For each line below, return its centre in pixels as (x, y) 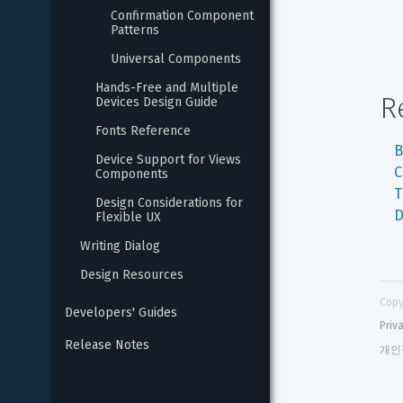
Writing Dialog (120, 246)
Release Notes (107, 345)
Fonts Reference (143, 131)
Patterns (135, 30)
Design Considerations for (171, 203)
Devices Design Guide (157, 102)
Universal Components (176, 59)
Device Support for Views (170, 160)
